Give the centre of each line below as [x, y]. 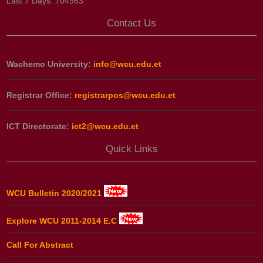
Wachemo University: [50, 64]
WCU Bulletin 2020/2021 [55, 193]
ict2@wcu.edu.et [105, 127]
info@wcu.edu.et [128, 64]
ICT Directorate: [39, 127]
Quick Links [131, 149]
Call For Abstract [40, 245]
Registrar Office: [41, 95]
